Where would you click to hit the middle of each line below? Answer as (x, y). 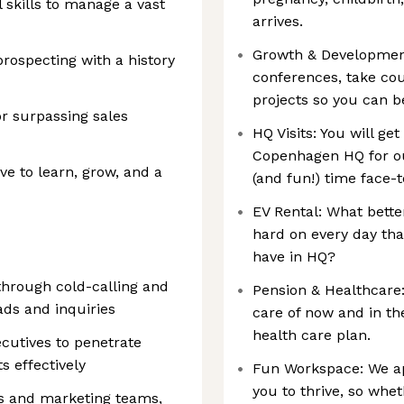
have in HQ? (294, 257)
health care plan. (312, 335)
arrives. (278, 21)
